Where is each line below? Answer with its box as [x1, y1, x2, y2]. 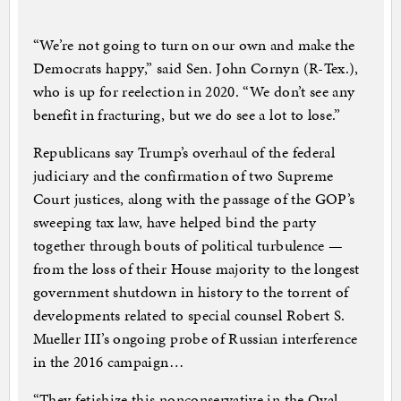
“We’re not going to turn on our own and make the [32, 34, 355, 56]
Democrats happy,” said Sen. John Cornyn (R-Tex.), [32, 57, 359, 80]
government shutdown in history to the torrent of [32, 281, 349, 303]
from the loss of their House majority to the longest [32, 258, 360, 280]
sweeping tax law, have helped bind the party [32, 211, 316, 234]
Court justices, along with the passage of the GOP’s [32, 188, 355, 210]
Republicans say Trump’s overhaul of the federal [32, 141, 335, 164]
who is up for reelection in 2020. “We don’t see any [32, 81, 355, 103]
